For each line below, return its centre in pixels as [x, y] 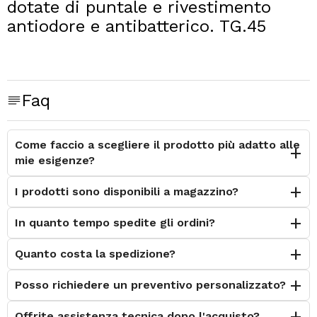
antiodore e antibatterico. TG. [127, 26]
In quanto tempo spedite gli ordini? [115, 222]
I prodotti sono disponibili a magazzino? [127, 191]
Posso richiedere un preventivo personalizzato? [150, 284]
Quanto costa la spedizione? [95, 253]
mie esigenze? [55, 160]
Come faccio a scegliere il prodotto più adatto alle [157, 144]
